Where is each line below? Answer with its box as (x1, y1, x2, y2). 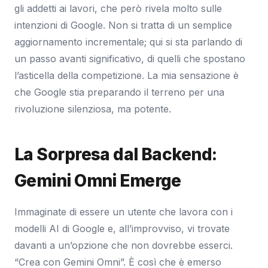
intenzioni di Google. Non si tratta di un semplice (14, 19, 232, 31)
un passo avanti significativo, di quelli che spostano (14, 52, 245, 65)
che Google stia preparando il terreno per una (14, 86, 224, 98)
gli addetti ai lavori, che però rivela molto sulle (14, 2, 222, 14)
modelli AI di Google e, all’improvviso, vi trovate (14, 222, 230, 234)
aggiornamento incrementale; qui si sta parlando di (14, 35, 242, 48)
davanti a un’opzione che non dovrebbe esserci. (14, 239, 233, 251)
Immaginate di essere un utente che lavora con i (14, 205, 233, 218)
